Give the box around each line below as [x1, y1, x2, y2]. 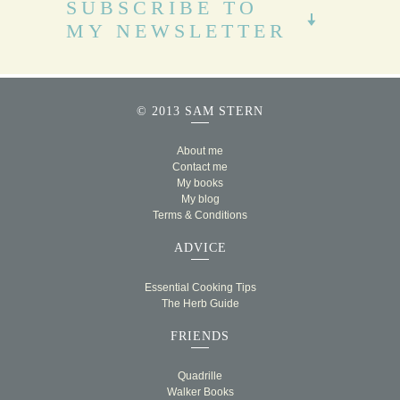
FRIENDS [171, 329, 229, 344]
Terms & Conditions [153, 209, 247, 222]
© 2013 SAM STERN [137, 104, 263, 119]
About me [177, 145, 223, 158]
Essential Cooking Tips [144, 281, 256, 295]
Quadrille [178, 370, 222, 383]
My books [177, 177, 223, 190]
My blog [180, 193, 220, 206]
